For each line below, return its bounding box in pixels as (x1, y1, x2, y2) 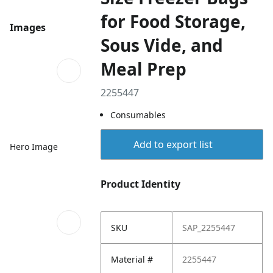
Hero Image (10, 140, 58, 152)
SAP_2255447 (182, 222, 236, 233)
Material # (111, 253, 154, 265)
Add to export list (133, 138, 213, 151)
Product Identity (101, 177, 181, 191)
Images (10, 21, 46, 35)
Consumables (110, 109, 166, 121)
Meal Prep (101, 57, 187, 80)
